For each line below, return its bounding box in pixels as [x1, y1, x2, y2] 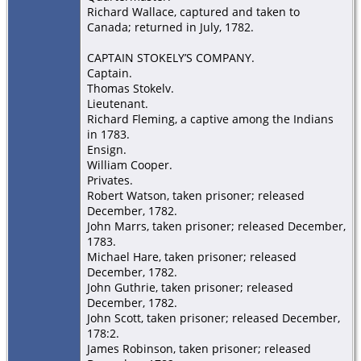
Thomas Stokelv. [87, 80, 174, 96]
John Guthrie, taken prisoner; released [87, 279, 293, 295]
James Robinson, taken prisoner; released [87, 340, 311, 356]
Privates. [87, 172, 133, 188]
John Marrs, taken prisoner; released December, [87, 218, 346, 234]
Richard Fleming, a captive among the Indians [87, 110, 334, 127]
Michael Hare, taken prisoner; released [87, 248, 297, 264]
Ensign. [87, 141, 127, 157]
